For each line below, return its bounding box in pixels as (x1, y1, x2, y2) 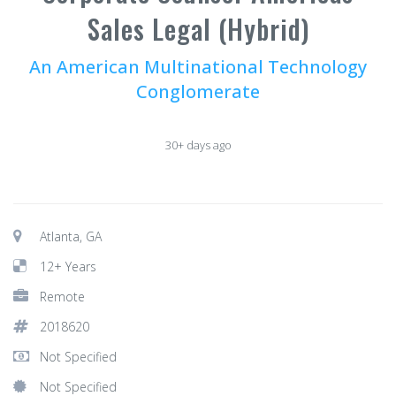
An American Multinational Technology (29, 55, 367, 79)
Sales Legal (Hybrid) (87, 9, 309, 49)
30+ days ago (164, 137, 232, 153)
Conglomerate (136, 80, 260, 103)
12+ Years (40, 258, 96, 275)
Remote (40, 288, 85, 305)
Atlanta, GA (40, 228, 102, 245)
